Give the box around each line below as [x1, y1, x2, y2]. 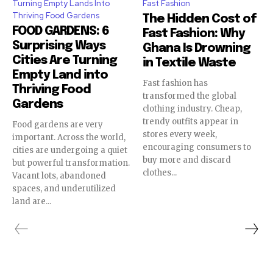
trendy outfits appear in [143, 116, 238, 127]
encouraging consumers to [143, 142, 251, 153]
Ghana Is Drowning [143, 42, 250, 55]
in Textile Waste [143, 57, 236, 70]
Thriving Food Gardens [12, 10, 99, 21]
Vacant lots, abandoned [12, 171, 106, 182]
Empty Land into [12, 69, 108, 82]
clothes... [143, 168, 177, 179]
